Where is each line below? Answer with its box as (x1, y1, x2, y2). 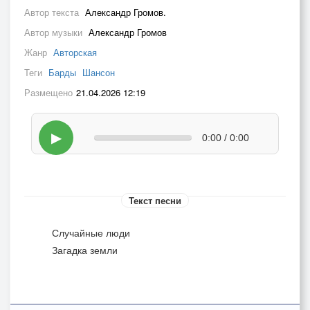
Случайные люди (52, 226, 130, 239)
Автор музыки (24, 26, 85, 39)
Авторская (53, 46, 97, 59)
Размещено (24, 86, 73, 99)
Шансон (82, 66, 115, 79)
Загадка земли (52, 243, 118, 257)
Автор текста (24, 6, 82, 19)
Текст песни (129, 194, 181, 207)
